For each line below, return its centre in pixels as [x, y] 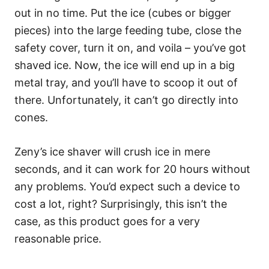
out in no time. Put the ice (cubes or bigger [123, 13]
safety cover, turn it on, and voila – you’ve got [130, 48]
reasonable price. [58, 239]
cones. [31, 117]
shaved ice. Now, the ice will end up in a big [125, 65]
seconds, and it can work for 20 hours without [132, 169]
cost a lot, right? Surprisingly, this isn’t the [121, 204]
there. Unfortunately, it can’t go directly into [126, 100]
